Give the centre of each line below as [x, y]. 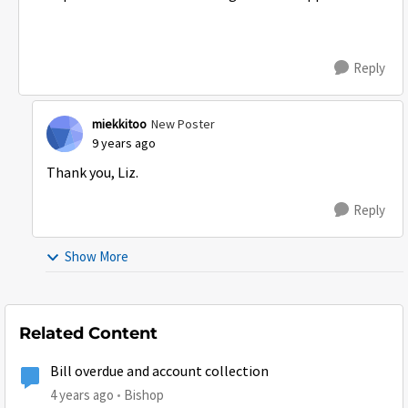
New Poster [183, 124]
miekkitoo [119, 124]
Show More [97, 256]
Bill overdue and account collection [159, 372]
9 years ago [124, 143]
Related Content [88, 333]
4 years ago [82, 395]
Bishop [144, 395]
